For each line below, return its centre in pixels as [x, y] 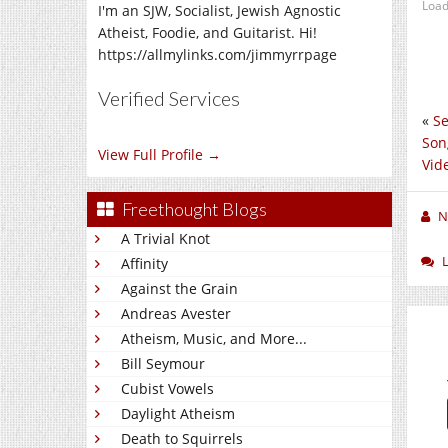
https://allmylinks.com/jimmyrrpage [217, 54]
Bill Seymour [163, 363]
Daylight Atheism [178, 413]
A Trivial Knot [165, 238]
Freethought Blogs [194, 209]
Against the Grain [179, 288]
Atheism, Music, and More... [214, 338]
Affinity [144, 263]
